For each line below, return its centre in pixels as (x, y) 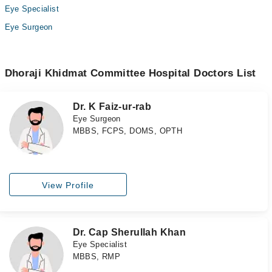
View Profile (68, 185)
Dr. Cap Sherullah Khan (129, 233)
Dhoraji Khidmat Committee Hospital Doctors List (130, 73)
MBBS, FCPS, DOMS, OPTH (127, 131)
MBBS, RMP (97, 257)
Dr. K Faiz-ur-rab (112, 107)
